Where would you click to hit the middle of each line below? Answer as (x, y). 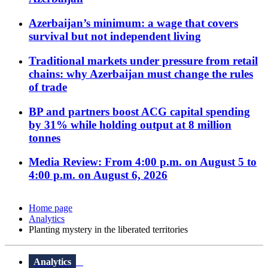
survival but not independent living (115, 36)
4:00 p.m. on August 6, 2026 (98, 175)
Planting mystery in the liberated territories (108, 230)
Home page (51, 208)
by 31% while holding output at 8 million (130, 124)
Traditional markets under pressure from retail (143, 60)
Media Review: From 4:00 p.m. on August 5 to (143, 162)
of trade (48, 87)
